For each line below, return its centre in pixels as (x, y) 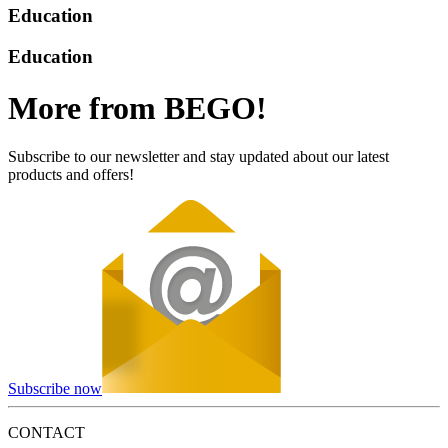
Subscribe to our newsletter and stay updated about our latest (198, 156)
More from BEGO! (137, 107)
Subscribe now (55, 388)
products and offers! (71, 174)
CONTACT (46, 432)
